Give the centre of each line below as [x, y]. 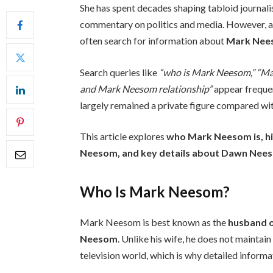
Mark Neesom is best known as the [154, 222]
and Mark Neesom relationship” [146, 88]
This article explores [123, 136]
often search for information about [153, 41]
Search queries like [120, 72]
